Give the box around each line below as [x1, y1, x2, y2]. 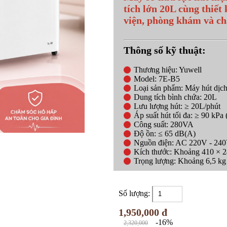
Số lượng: [119, 189, 152, 198]
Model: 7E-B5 [134, 74, 180, 84]
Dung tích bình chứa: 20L [134, 93, 217, 102]
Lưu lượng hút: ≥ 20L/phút [134, 102, 220, 111]
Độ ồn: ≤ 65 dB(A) [134, 129, 196, 138]
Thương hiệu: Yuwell [134, 65, 202, 74]
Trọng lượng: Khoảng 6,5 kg [134, 157, 226, 166]
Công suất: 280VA [134, 120, 194, 129]
